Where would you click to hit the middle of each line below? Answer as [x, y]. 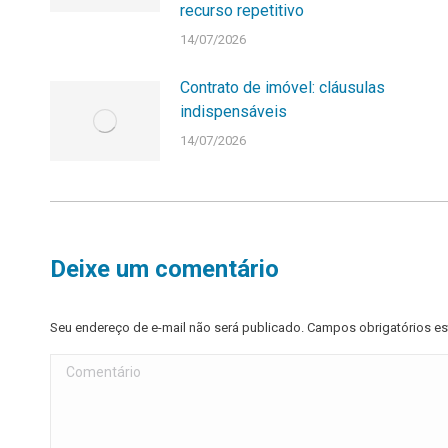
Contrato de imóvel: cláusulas [282, 88]
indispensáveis [233, 112]
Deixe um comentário [164, 269]
